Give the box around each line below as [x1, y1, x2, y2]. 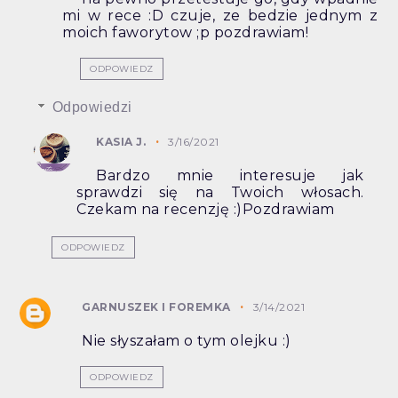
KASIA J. [96, 135, 147, 149]
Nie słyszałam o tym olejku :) [82, 332, 291, 350]
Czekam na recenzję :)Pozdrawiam [76, 201, 335, 219]
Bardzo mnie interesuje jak [96, 167, 364, 185]
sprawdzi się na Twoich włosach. [76, 184, 364, 202]
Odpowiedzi [52, 99, 132, 115]
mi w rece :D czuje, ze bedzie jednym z [62, 7, 378, 25]
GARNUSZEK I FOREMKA [82, 300, 231, 314]
